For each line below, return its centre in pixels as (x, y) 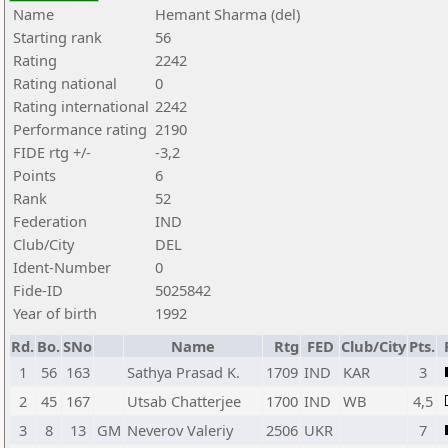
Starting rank (57, 37)
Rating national (65, 83)
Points (34, 175)
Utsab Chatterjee (184, 401)
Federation (50, 221)
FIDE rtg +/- (52, 152)
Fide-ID (38, 290)
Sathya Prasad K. (183, 372)
